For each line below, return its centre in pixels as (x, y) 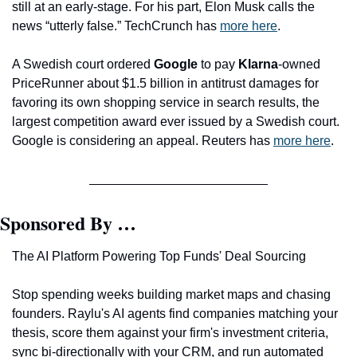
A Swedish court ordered (83, 64)
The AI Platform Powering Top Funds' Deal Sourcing (159, 256)
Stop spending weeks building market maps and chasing (171, 294)
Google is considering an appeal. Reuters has (143, 141)
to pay (218, 64)
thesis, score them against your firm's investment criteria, (170, 333)
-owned (299, 64)
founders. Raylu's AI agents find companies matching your (175, 314)
